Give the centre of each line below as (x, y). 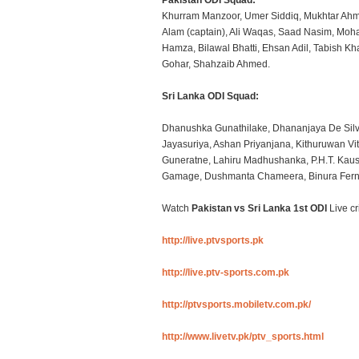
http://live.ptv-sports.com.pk (226, 272)
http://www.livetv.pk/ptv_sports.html (243, 337)
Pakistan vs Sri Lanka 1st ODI (259, 208)
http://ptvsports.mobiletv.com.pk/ (236, 305)
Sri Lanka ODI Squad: (210, 96)
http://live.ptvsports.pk (213, 240)
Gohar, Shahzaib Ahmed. (216, 64)
